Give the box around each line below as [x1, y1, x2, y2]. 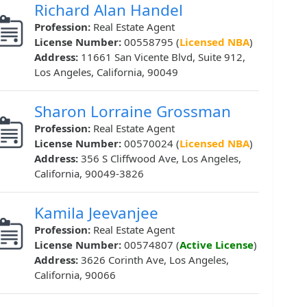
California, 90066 [34, 268, 116, 282]
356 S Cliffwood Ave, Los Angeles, [81, 151, 241, 166]
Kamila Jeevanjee [34, 202, 158, 224]
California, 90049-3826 [34, 167, 144, 181]
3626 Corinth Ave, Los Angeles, [81, 253, 229, 267]
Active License [180, 238, 254, 252]
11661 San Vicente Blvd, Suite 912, [81, 50, 245, 64]
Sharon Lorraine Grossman [34, 101, 231, 123]
